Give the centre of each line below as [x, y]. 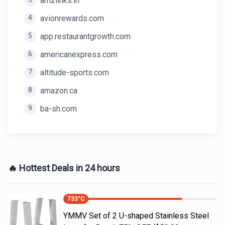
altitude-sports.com [75, 73]
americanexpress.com [79, 54]
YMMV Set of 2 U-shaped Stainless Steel [136, 216]
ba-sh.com [59, 109]
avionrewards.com [72, 18]
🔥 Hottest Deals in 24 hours [64, 168]
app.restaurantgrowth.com [85, 36]
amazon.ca [59, 91]
